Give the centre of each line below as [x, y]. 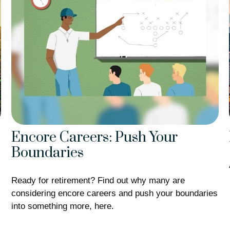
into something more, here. [63, 206]
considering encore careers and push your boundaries [115, 193]
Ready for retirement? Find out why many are [98, 180]
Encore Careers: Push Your [95, 138]
